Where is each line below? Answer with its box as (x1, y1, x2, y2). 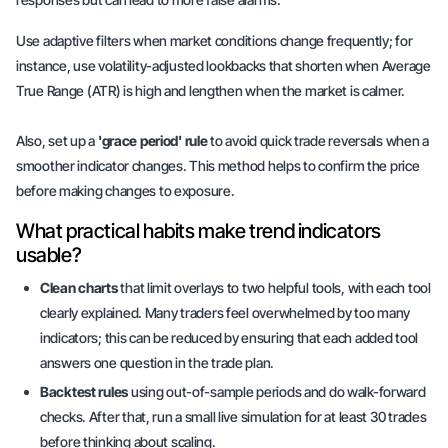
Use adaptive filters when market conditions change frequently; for (16, 32, 413, 49)
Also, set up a (16, 132, 98, 149)
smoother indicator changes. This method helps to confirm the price (16, 157, 420, 174)
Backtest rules (40, 383, 129, 400)
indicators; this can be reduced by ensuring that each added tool (40, 329, 419, 346)
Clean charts (40, 279, 118, 296)
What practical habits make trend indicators (16, 219, 381, 243)
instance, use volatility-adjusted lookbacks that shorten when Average (16, 57, 431, 74)
